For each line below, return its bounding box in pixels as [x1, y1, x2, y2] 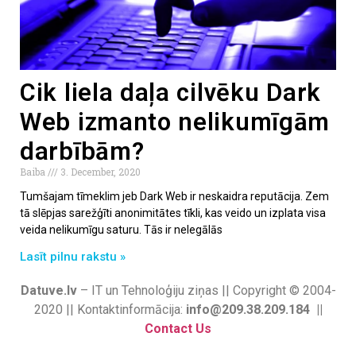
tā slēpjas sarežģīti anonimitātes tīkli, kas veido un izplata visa [20, 206, 326, 219]
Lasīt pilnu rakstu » [20, 249, 126, 264]
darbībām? [20, 136, 145, 166]
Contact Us [145, 320, 211, 336]
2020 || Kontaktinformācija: [33, 301, 186, 317]
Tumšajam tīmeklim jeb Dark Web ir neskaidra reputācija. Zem [20, 189, 329, 203]
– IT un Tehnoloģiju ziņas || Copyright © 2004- [76, 282, 336, 298]
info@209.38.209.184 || [185, 301, 323, 317]
